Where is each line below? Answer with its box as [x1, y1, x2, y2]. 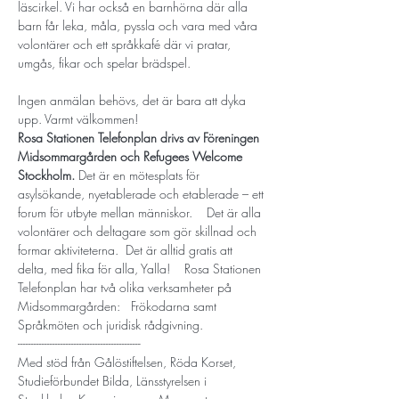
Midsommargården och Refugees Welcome [18, 148, 246, 165]
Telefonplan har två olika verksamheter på [18, 279, 235, 296]
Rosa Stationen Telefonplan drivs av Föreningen [18, 129, 263, 146]
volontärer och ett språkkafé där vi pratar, [18, 36, 234, 53]
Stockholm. [18, 167, 78, 183]
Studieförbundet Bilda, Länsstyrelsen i [18, 372, 210, 389]
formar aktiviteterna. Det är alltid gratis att [18, 241, 236, 258]
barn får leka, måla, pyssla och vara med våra [18, 17, 261, 34]
